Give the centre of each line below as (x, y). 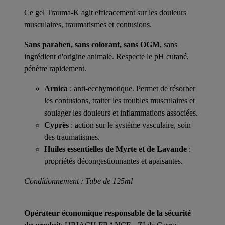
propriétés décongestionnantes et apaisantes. (114, 161)
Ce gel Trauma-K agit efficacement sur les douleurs (105, 12)
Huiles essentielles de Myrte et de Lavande (116, 149)
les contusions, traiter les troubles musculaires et (120, 100)
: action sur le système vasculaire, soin (131, 125)
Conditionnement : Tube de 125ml (78, 181)
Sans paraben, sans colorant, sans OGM (92, 44)
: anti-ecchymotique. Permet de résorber (132, 88)
